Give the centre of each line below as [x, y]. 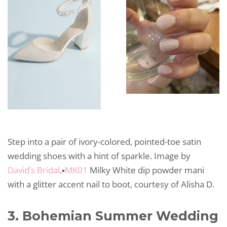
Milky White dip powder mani [146, 170]
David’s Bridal [34, 170]
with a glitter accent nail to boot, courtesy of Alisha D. [111, 184]
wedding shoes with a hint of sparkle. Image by [99, 156]
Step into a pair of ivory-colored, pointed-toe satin [104, 141]
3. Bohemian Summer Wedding [113, 216]
